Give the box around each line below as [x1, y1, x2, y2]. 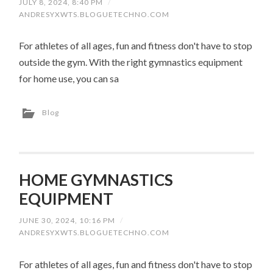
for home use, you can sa [19, 73, 119, 85]
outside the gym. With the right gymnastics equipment [19, 56, 243, 68]
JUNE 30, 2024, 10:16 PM [19, 216, 116, 225]
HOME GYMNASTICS [19, 170, 174, 190]
